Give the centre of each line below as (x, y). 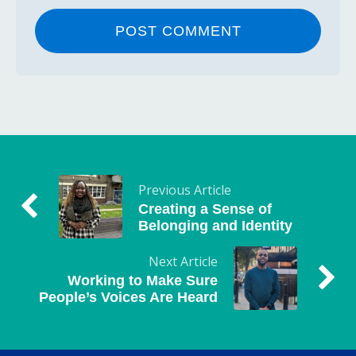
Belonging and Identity (215, 225)
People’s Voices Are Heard (128, 297)
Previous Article (185, 190)
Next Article (183, 261)
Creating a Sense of (205, 209)
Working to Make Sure (143, 280)
